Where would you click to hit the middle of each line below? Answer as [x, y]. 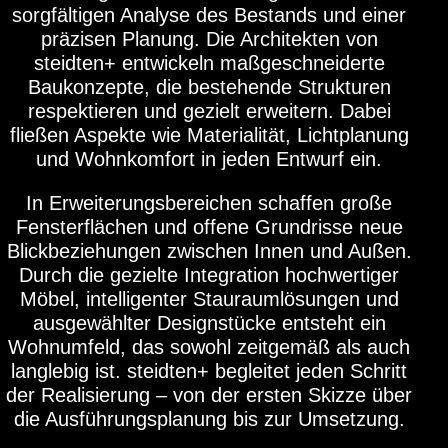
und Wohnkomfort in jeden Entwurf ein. [209, 158]
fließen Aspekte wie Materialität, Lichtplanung [209, 134]
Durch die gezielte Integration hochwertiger [209, 274]
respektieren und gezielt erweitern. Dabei [209, 110]
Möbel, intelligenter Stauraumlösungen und [209, 298]
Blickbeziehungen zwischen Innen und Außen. [209, 250]
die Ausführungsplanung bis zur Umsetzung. [209, 418]
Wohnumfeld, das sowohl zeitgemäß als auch [209, 346]
